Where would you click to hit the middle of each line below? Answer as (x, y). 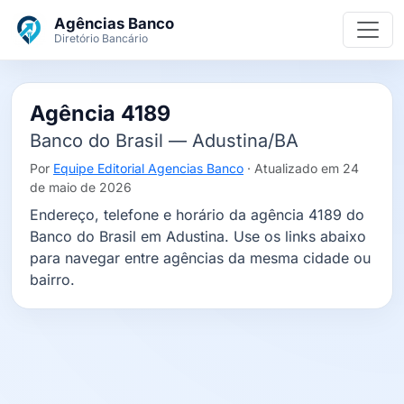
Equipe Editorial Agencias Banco (148, 168)
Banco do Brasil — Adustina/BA (164, 141)
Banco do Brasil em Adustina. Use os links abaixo (198, 236)
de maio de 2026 (81, 187)
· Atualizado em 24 (301, 168)
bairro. (52, 280)
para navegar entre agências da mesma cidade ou (200, 258)
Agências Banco (114, 23)
